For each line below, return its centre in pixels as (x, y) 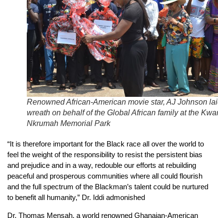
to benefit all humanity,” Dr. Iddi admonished (76, 198)
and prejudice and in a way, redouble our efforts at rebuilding (102, 165)
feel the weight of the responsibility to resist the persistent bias (105, 155)
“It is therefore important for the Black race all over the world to (106, 144)
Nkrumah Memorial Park (69, 124)
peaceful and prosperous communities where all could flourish (105, 176)
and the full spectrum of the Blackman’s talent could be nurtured (108, 187)
